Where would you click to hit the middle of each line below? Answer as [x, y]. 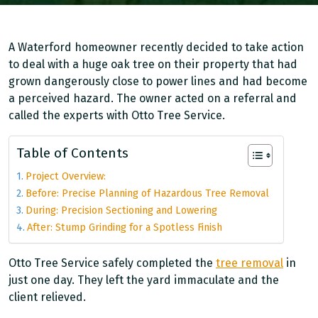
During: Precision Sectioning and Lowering [121, 210]
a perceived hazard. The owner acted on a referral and [153, 98]
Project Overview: [65, 176]
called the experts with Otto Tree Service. [118, 115]
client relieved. [50, 297]
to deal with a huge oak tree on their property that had [153, 64]
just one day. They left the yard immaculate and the [144, 280]
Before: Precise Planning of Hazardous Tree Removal [147, 193]
